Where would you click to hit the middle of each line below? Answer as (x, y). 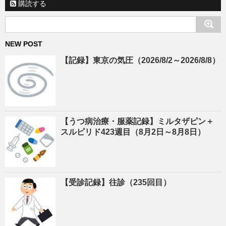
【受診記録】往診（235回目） (116, 183)
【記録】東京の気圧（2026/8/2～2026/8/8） (140, 61)
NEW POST (24, 44)
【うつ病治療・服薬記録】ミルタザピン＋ (137, 122)
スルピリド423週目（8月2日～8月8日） (133, 132)
